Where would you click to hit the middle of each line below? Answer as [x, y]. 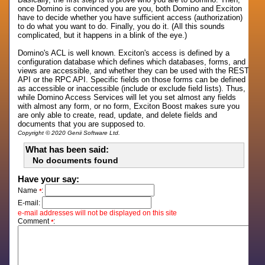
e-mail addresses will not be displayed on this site [98, 213]
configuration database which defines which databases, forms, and [132, 62]
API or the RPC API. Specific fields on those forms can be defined [132, 80]
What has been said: [67, 149]
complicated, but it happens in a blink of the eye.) [103, 35]
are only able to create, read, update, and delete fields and [118, 115]
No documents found [76, 160]
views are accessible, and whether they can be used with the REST [134, 71]
